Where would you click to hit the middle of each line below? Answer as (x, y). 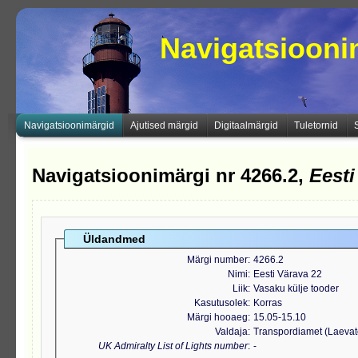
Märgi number (217, 260)
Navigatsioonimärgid (69, 125)
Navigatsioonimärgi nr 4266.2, (171, 176)
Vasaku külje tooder (296, 289)
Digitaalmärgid (246, 125)
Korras (268, 303)
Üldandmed (114, 239)
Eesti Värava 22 (288, 274)
